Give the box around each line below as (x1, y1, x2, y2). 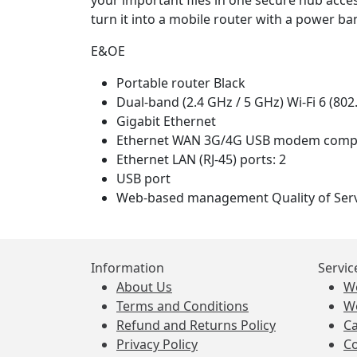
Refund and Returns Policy (116, 316, 276, 334)
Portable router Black (116, 74, 245, 92)
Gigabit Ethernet (116, 112, 216, 130)
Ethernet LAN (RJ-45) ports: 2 (116, 151, 286, 168)
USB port (116, 170, 171, 187)
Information (91, 259, 164, 277)
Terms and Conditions (116, 297, 249, 315)
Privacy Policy (116, 335, 198, 353)
